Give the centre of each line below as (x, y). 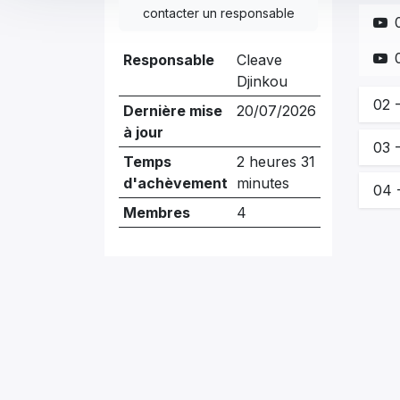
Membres (156, 212)
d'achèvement (175, 183)
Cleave (259, 60)
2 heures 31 (275, 162)
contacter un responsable (218, 13)
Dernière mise (172, 111)
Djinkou (262, 81)
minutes (262, 183)
